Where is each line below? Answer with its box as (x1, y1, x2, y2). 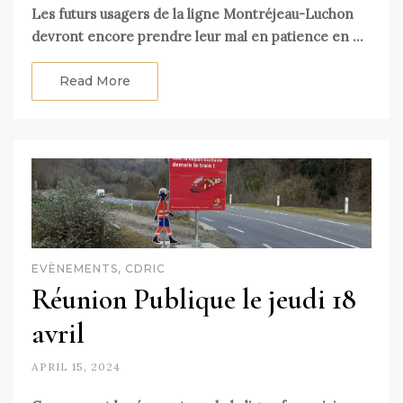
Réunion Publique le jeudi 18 (31, 281, 356, 317)
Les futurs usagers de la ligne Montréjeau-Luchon (31, 4, 354, 22)
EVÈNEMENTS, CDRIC (31, 261, 166, 275)
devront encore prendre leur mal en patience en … (31, 27, 363, 45)
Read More (59, 72, 130, 89)
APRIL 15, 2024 (31, 359, 121, 373)
